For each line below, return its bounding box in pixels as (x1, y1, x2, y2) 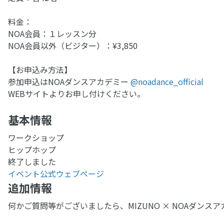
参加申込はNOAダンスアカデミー (8, 75, 130, 88)
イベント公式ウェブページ (8, 167, 104, 180)
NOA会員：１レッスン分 (8, 27, 96, 40)
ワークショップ (8, 131, 64, 144)
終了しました (8, 155, 56, 168)
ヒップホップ (8, 143, 56, 156)
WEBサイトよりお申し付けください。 (8, 87, 145, 100)
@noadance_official (130, 75, 203, 88)
